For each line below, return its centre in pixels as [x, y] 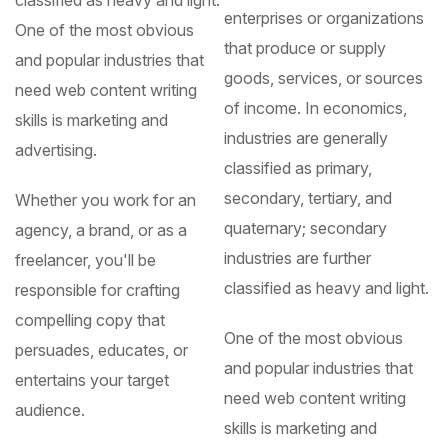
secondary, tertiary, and [308, 197]
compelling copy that [90, 319]
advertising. [56, 149]
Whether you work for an [105, 199]
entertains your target [92, 379]
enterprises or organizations [324, 17]
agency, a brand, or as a [101, 229]
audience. [50, 409]
